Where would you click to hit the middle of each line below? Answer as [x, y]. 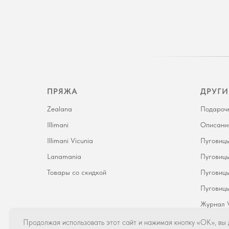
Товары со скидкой [77, 172]
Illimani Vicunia [70, 140]
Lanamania [64, 156]
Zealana [60, 109]
